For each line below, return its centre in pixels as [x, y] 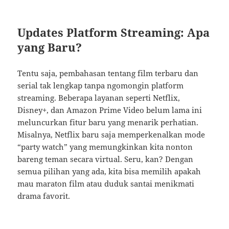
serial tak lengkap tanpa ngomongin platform [101, 86]
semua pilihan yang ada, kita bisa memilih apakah [109, 171]
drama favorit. [44, 196]
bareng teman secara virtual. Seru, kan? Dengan [106, 159]
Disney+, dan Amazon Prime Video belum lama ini [110, 110]
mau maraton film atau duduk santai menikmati [106, 184]
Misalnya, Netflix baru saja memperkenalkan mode [111, 135]
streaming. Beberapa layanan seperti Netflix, [99, 98]
